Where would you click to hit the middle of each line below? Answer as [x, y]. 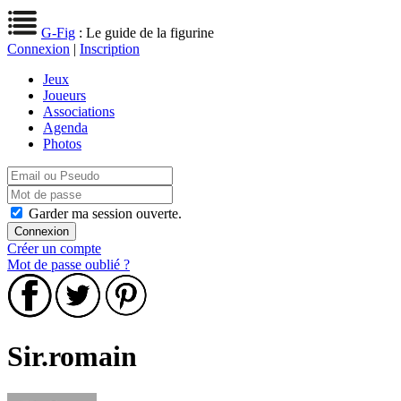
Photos [62, 144]
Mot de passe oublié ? [68, 264]
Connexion [38, 49]
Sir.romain [72, 357]
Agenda [65, 128]
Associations [79, 111]
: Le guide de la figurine [145, 33]
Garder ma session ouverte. [105, 213]
